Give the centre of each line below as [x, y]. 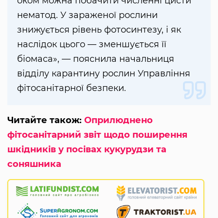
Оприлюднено [118, 120]
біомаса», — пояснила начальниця [96, 59]
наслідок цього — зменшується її [92, 45]
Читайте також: [46, 120]
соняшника [34, 164]
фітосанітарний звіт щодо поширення [97, 135]
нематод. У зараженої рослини [87, 15]
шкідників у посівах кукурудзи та [87, 150]
